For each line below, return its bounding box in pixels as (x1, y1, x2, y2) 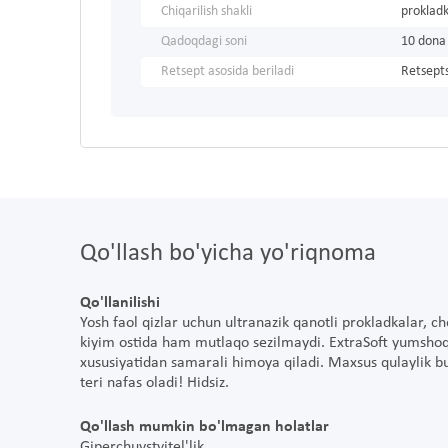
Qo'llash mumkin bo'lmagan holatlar (80, 419, 329, 436)
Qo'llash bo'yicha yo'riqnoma (80, 241, 376, 267)
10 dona (401, 34, 446, 50)
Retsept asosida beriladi (161, 64, 294, 80)
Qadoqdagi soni (161, 34, 247, 50)
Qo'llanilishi (80, 295, 160, 312)
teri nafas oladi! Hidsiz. (80, 375, 229, 392)
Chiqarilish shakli (161, 4, 252, 20)
